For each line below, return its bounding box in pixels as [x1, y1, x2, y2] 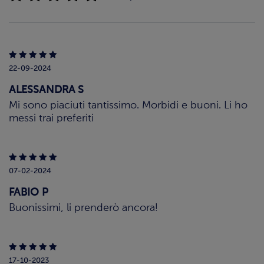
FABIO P [9, 187, 48, 199]
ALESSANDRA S [9, 85, 84, 96]
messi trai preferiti [9, 113, 94, 124]
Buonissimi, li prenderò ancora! [9, 203, 158, 214]
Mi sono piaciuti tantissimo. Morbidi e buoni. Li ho [9, 100, 247, 111]
